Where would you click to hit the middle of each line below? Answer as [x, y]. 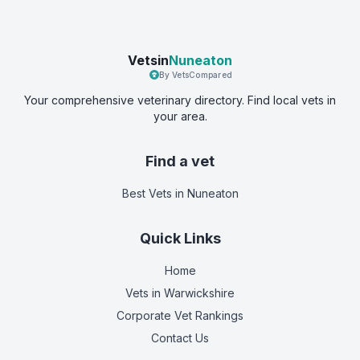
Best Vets [147, 193]
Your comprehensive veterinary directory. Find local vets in [180, 100]
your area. [180, 116]
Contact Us [180, 337]
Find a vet [180, 161]
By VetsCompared [196, 74]
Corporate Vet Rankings [180, 315]
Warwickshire [199, 292]
